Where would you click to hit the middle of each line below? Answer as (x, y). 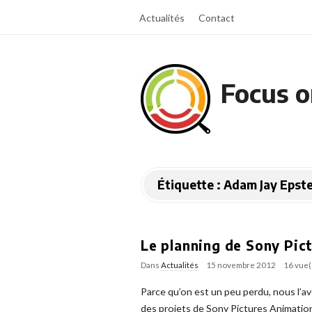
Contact (217, 18)
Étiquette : (190, 185)
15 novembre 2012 (241, 265)
